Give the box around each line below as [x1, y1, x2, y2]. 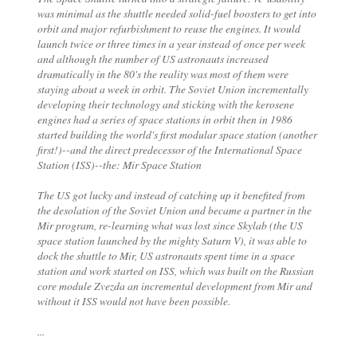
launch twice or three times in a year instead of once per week [37, 35, 305, 51]
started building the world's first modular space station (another [37, 126, 317, 142]
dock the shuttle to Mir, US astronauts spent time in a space [37, 247, 295, 263]
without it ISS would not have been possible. [37, 292, 230, 308]
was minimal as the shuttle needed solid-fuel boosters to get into [37, 5, 316, 21]
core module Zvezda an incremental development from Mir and [37, 277, 312, 293]
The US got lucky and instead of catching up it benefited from [37, 186, 305, 202]
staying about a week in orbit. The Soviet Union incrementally [37, 80, 308, 96]
